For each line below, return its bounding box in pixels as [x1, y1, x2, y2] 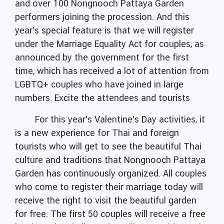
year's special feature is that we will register [15, 25, 194, 36]
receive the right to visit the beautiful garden [15, 195, 196, 206]
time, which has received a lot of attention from [15, 65, 209, 76]
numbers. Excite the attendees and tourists [15, 92, 190, 103]
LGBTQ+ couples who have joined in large [15, 79, 183, 90]
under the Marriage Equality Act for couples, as [15, 38, 204, 49]
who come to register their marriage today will [15, 181, 203, 192]
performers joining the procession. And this [15, 11, 189, 22]
